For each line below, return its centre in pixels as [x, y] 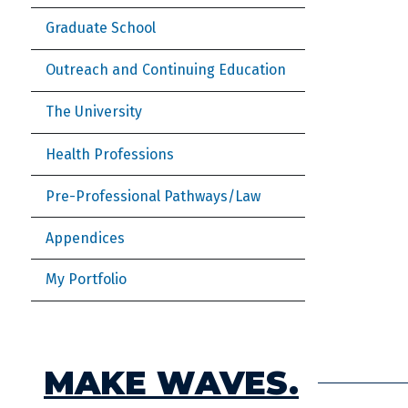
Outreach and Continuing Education [166, 70]
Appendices [85, 238]
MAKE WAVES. [171, 383]
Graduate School [101, 28]
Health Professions [110, 154]
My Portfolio [86, 280]
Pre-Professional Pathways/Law [153, 196]
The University [94, 112]
